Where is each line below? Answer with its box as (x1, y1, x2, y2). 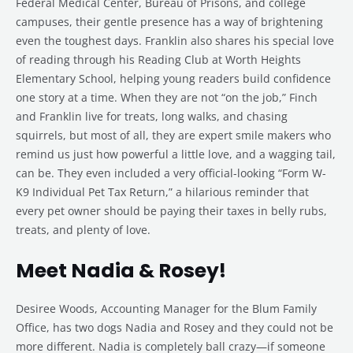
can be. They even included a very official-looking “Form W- (16, 165, 326, 181)
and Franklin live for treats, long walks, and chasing (16, 109, 288, 124)
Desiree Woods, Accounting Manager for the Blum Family (16, 301, 317, 317)
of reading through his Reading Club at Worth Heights (16, 52, 301, 68)
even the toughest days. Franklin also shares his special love (16, 33, 334, 49)
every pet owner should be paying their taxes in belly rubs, (16, 203, 327, 219)
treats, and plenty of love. (16, 222, 150, 238)
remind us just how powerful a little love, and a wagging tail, (16, 147, 336, 162)
